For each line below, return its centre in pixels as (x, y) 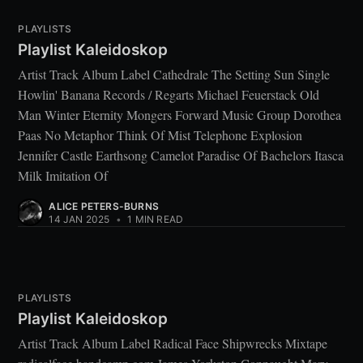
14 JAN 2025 (79, 220)
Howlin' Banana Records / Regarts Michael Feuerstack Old (169, 95)
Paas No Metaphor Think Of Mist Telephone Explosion (160, 135)
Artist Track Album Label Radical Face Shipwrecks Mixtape (173, 344)
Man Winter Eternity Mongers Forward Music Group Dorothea (180, 115)
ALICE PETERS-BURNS (104, 207)
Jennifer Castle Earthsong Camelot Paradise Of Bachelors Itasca (181, 156)
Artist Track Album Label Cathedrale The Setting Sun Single (174, 75)
